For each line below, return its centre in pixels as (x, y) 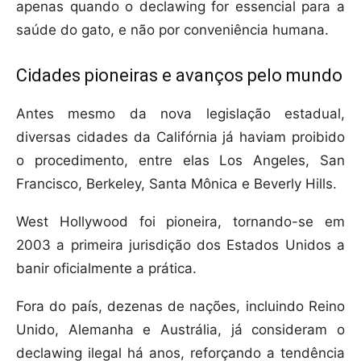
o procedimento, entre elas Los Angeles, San (180, 161)
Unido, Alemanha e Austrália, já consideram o (180, 330)
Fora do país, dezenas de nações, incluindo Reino (180, 307)
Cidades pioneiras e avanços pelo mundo (179, 76)
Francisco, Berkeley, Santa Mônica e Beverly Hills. (176, 184)
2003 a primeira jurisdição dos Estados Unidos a (180, 245)
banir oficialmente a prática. (106, 269)
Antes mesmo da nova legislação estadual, (180, 114)
